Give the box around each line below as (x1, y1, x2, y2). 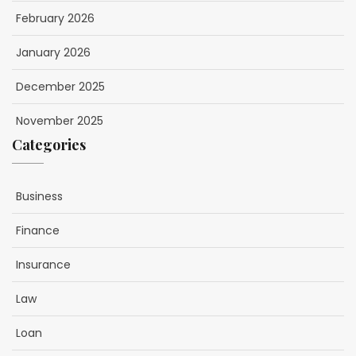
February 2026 (16, 10, 95, 26)
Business (16, 188, 63, 204)
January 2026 (16, 44, 91, 60)
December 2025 (16, 78, 105, 95)
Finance (16, 222, 60, 238)
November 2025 (16, 112, 103, 129)
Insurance (16, 256, 71, 273)
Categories (12, 134, 86, 154)
